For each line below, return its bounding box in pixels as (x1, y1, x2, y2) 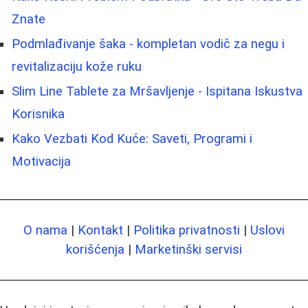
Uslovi (250, 223, 285, 239)
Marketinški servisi (135, 242, 242, 258)
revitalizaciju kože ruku (12, 59, 142, 75)
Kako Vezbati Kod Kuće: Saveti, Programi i (12, 131, 252, 147)
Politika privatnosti (133, 223, 240, 239)
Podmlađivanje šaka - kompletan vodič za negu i (12, 36, 285, 52)
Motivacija (12, 154, 71, 170)
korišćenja (66, 242, 124, 258)
